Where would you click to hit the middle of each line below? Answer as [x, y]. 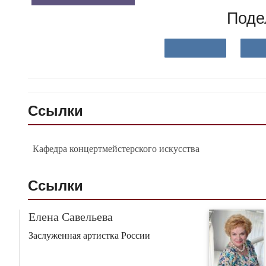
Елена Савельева [71, 217]
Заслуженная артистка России [89, 236]
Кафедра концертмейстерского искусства [116, 149]
